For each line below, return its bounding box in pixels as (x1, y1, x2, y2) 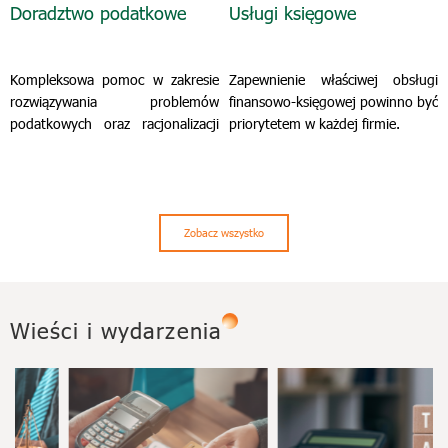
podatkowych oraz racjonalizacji (10, 114, 219, 133)
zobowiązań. (10, 136, 85, 155)
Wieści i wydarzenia (10, 316, 230, 343)
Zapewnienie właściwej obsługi (229, 70, 438, 89)
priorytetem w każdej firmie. (229, 114, 400, 133)
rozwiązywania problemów (10, 92, 219, 111)
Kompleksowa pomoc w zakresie (10, 70, 219, 89)
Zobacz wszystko (184, 226, 264, 239)
